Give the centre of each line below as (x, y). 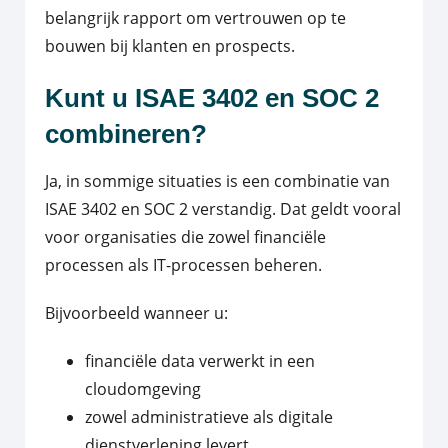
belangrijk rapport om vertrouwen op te (195, 18)
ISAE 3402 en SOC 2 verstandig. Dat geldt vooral (223, 208)
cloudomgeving (143, 388)
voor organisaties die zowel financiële (185, 236)
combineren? (126, 134)
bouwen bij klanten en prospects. (170, 46)
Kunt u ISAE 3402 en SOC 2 (212, 98)
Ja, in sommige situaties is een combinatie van (217, 180)
